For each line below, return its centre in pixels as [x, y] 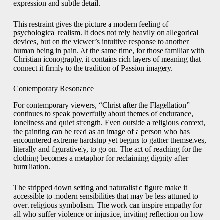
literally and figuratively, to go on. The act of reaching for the [107, 149]
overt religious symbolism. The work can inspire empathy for [107, 205]
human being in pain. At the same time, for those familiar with [109, 51]
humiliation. [31, 167]
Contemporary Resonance [53, 89]
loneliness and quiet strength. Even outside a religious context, [109, 123]
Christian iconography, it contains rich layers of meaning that [107, 59]
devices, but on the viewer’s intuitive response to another [101, 42]
